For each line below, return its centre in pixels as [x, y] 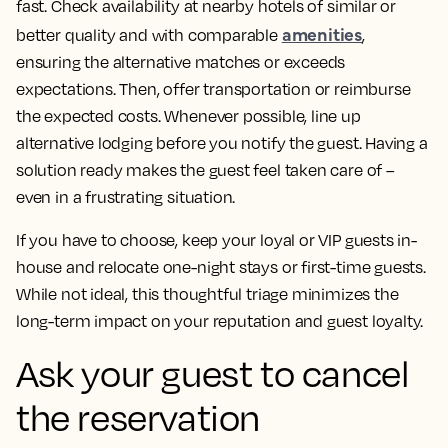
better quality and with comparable [149, 35]
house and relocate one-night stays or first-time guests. [221, 267]
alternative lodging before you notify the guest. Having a [222, 143]
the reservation [138, 417]
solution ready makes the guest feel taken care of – [205, 170]
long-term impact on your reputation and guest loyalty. [220, 321]
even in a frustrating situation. [126, 197]
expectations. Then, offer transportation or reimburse [213, 89]
